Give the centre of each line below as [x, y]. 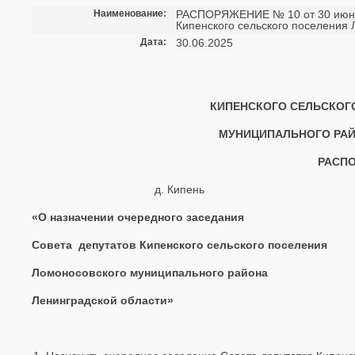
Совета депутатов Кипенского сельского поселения [179, 245]
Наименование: [130, 13]
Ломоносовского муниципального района [150, 273]
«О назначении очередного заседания [138, 217]
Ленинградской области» [103, 300]
